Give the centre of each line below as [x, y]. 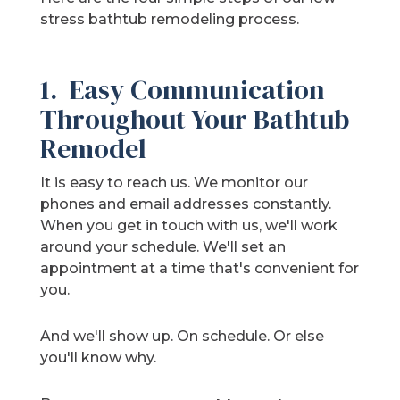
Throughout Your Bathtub [195, 120]
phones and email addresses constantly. [186, 204]
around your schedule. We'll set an [163, 247]
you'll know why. [99, 358]
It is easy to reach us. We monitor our [175, 183]
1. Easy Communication [183, 90]
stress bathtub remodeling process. [170, 20]
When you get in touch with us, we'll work [189, 226]
